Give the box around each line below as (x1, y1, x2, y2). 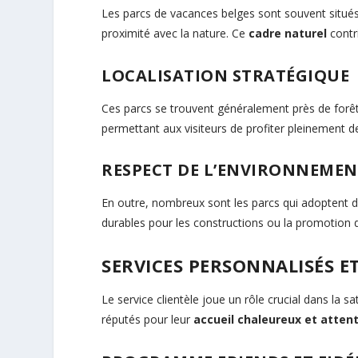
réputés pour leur (101, 312, 194, 328)
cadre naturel (249, 26, 328, 42)
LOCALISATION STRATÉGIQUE (101, 64, 350, 86)
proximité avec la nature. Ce (101, 26, 249, 42)
